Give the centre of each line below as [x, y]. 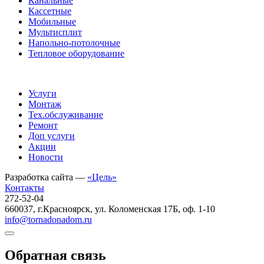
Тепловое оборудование [76, 54]
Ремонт [43, 126]
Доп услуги [52, 136]
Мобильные [52, 22]
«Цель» [102, 177]
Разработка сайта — [46, 177]
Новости [46, 157]
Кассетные [50, 11]
